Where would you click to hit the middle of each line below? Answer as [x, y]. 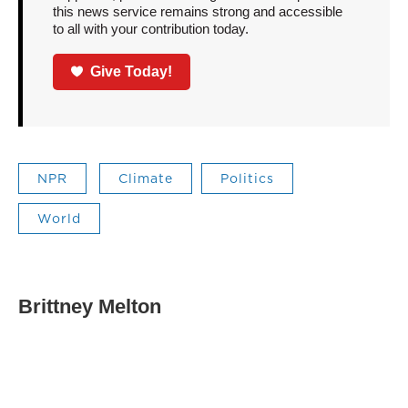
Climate [146, 178]
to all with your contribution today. [150, 29]
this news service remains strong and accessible [197, 11]
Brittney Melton [90, 306]
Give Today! [132, 71]
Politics [247, 178]
